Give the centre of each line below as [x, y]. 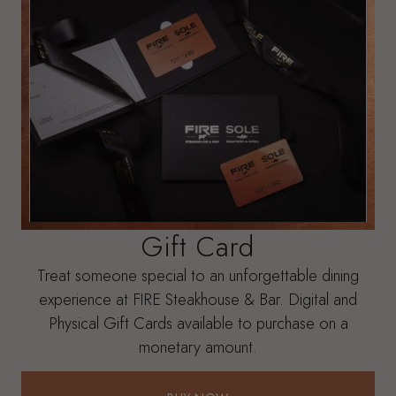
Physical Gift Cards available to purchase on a [198, 323]
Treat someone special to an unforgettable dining [198, 275]
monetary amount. [198, 346]
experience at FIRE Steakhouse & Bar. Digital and [198, 299]
